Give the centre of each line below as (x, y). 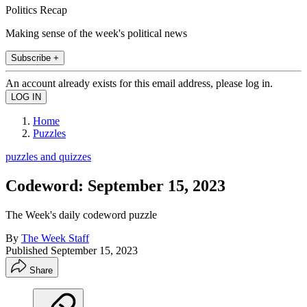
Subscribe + (35, 58)
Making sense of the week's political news (96, 33)
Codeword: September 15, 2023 (115, 185)
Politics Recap (36, 10)
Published (28, 250)
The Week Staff (55, 238)
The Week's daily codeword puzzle (81, 214)
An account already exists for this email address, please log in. (139, 83)
